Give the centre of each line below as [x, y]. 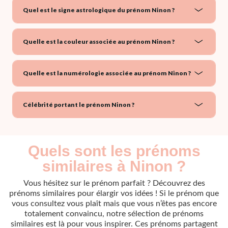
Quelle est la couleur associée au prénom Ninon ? [99, 41]
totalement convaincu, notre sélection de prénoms [114, 213]
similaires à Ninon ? [114, 166]
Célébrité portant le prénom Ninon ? [79, 104]
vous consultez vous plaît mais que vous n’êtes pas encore [114, 203]
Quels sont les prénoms [114, 151]
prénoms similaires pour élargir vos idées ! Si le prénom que [114, 193]
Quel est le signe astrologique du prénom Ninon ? [99, 10]
